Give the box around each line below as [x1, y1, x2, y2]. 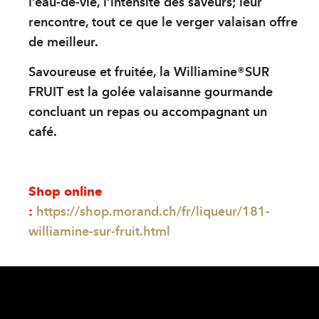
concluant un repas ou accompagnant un [28, 104, 267, 120]
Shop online [28, 184, 103, 200]
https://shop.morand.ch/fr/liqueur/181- [36, 204, 270, 220]
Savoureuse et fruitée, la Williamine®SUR [28, 64, 269, 80]
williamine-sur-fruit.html [28, 224, 170, 240]
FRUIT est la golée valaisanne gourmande [28, 84, 273, 100]
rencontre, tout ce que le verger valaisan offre [28, 14, 298, 31]
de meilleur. [28, 34, 98, 51]
